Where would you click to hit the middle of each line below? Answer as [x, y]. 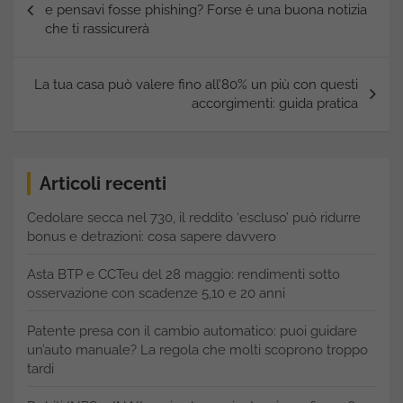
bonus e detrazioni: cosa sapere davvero [152, 237]
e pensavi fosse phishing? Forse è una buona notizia [206, 10]
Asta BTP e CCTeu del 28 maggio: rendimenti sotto [184, 275]
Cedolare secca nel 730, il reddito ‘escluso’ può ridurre [194, 218]
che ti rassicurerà [97, 29]
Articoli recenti [103, 184]
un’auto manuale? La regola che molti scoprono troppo [197, 350]
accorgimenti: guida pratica [275, 104]
